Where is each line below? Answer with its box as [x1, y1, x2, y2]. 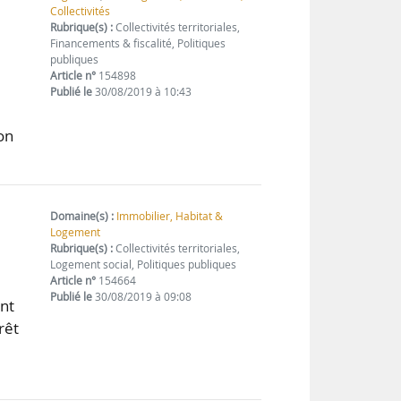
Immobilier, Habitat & [116, 209, 224, 225]
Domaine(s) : [50, 209, 115, 225]
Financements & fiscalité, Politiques [50, 36, 226, 52]
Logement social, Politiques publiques [50, 257, 237, 273]
